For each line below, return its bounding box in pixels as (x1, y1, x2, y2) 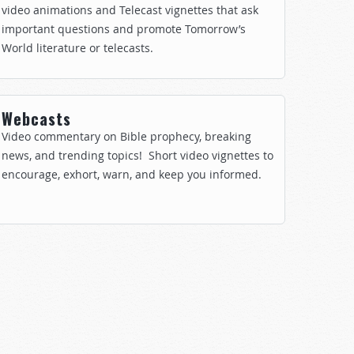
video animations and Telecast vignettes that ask (2, 2, 258, 17)
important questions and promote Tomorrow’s (2, 21, 246, 36)
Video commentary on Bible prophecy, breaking (2, 129, 251, 144)
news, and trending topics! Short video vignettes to (2, 148, 273, 163)
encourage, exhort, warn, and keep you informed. (2, 167, 262, 182)
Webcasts (2, 107, 71, 130)
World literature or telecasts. (2, 40, 153, 55)
